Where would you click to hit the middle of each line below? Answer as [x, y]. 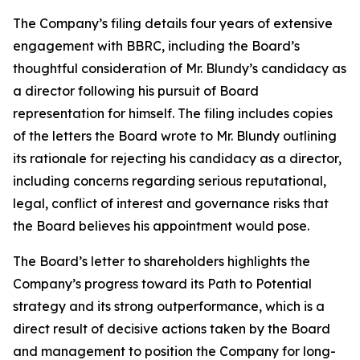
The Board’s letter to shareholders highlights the [162, 261]
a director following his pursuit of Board [136, 91]
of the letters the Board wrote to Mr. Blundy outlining [175, 136]
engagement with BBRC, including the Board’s [156, 46]
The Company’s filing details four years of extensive [173, 23]
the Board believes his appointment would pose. [161, 226]
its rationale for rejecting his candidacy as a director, [177, 158]
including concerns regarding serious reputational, [170, 181]
